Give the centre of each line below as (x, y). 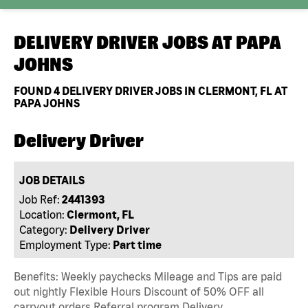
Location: (42, 214)
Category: (44, 229)
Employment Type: (65, 244)
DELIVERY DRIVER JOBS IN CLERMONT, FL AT (174, 90)
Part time (137, 244)
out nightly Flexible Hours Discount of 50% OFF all (139, 291)
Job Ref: (40, 199)
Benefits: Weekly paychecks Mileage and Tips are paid (148, 276)
